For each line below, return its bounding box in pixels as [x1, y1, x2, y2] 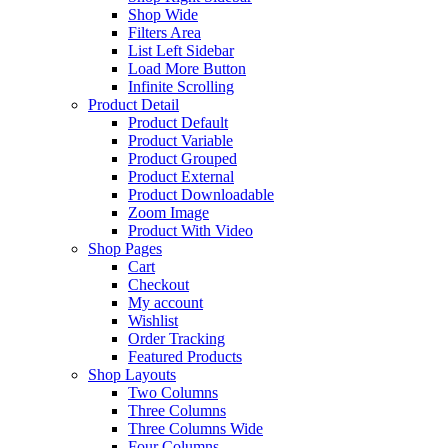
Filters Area [128, 24, 201, 41]
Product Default [128, 114, 228, 131]
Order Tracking [128, 330, 225, 347]
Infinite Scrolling [128, 78, 234, 95]
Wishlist [128, 312, 178, 329]
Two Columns [128, 384, 218, 401]
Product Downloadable [128, 186, 274, 203]
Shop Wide [128, 6, 198, 23]
